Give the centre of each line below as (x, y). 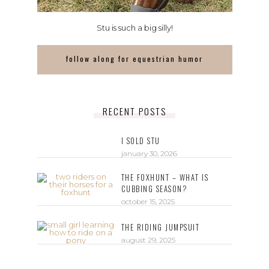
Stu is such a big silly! (134, 27)
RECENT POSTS (134, 111)
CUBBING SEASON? (154, 189)
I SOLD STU (141, 141)
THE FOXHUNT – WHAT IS (165, 177)
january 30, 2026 (149, 153)
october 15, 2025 (148, 201)
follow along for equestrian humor (134, 58)
